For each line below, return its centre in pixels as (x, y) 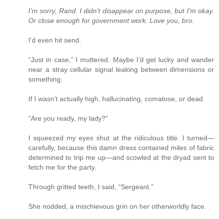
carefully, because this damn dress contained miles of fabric (121, 148)
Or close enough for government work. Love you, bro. (111, 21)
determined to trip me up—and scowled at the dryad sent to (121, 158)
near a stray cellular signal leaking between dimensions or (121, 70)
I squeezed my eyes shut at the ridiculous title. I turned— (121, 138)
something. (45, 79)
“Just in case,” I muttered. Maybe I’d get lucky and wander (121, 60)
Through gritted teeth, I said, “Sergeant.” (91, 187)
